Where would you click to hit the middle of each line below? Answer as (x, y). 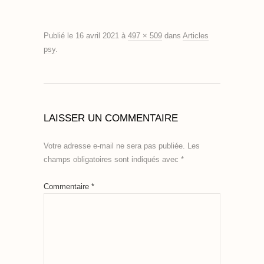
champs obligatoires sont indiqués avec (112, 160)
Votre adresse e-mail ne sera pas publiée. (114, 146)
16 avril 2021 (97, 36)
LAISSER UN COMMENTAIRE (111, 118)
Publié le (58, 36)
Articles (196, 36)
